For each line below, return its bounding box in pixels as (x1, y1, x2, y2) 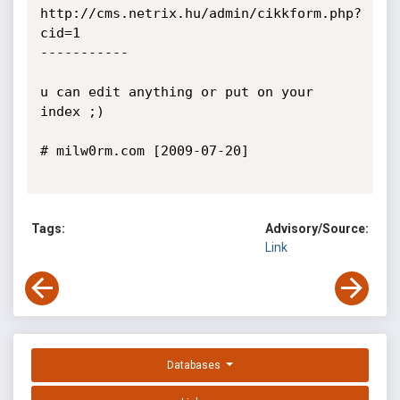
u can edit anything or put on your (39, 84, 313, 100)
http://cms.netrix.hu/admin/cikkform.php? (39, 5, 362, 21)
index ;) (39, 104, 104, 120)
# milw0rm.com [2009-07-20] (39, 143, 249, 159)
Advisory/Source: (265, 221, 369, 237)
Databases (167, 359, 224, 372)
